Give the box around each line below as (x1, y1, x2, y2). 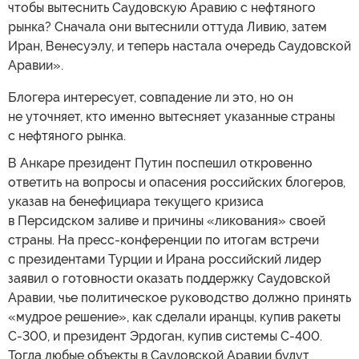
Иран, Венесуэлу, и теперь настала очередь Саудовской (8, 38, 351, 54)
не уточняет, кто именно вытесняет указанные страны (8, 108, 335, 124)
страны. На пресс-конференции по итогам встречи (8, 232, 319, 248)
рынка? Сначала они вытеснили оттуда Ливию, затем (8, 18, 327, 34)
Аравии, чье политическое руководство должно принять (8, 289, 351, 305)
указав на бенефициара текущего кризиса (8, 193, 264, 209)
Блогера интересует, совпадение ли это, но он (8, 89, 293, 105)
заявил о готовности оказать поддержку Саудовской (8, 270, 330, 286)
